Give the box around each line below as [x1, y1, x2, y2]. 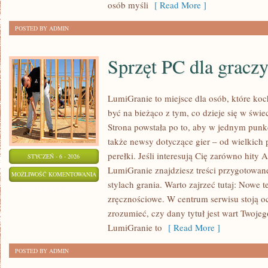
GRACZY [96, 214, 120, 223]
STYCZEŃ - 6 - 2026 [28, 152, 80, 160]
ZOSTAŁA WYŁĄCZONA [21, 185, 87, 193]
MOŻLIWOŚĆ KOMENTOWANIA [11, 170, 96, 178]
